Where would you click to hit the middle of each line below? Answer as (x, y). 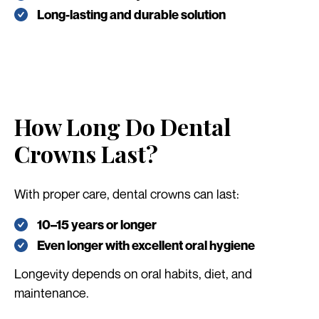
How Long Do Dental (122, 126)
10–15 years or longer (97, 225)
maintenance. (52, 293)
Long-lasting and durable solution (131, 14)
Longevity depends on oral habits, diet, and (133, 274)
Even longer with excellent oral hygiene (146, 246)
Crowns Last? (86, 153)
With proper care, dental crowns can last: (127, 193)
